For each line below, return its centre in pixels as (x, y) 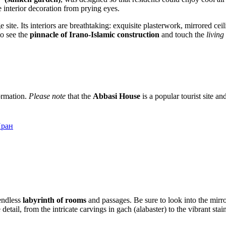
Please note (47, 96)
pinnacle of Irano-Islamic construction (95, 35)
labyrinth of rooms (54, 200)
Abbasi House (117, 96)
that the (79, 96)
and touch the (183, 35)
